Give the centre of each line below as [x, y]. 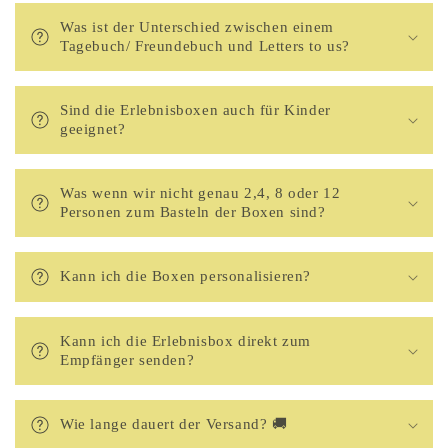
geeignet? [93, 129]
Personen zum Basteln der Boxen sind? [193, 212]
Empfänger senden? [127, 360]
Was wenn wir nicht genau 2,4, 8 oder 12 [200, 193]
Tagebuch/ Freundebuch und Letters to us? [205, 46]
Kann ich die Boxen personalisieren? [185, 276]
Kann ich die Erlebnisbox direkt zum [186, 341]
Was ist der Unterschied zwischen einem [197, 27]
